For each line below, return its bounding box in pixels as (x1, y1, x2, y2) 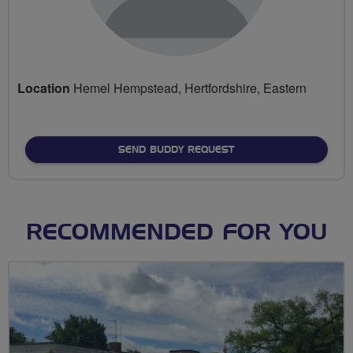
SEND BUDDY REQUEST (118, 144, 234, 154)
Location (17, 78, 70, 97)
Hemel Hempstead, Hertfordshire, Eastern (70, 78, 307, 97)
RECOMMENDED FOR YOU (25, 221, 328, 244)
